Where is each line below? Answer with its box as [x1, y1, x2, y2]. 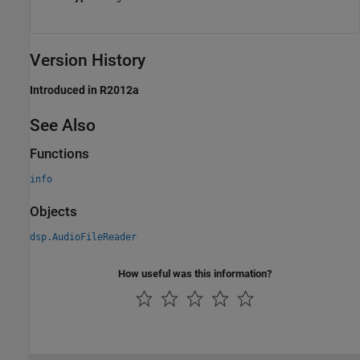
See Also [30, 115, 96, 135]
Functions [30, 145, 89, 162]
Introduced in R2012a [30, 83, 139, 96]
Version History [30, 51, 145, 71]
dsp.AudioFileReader [30, 231, 137, 243]
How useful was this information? [118, 268, 272, 280]
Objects [30, 204, 77, 219]
